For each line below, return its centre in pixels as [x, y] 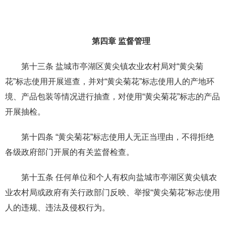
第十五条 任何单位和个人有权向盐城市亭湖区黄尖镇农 [119, 177]
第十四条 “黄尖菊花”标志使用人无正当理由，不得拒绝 [118, 137]
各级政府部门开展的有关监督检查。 [70, 152]
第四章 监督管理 [121, 41]
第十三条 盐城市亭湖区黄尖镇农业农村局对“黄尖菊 [112, 66]
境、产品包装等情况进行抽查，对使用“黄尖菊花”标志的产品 [112, 96]
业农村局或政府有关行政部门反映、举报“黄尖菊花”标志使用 [112, 192]
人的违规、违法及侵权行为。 [58, 207]
